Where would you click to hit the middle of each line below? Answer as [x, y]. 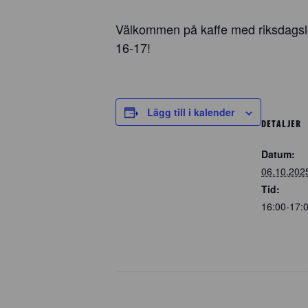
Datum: [278, 154]
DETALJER [281, 123]
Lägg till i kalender [191, 112]
